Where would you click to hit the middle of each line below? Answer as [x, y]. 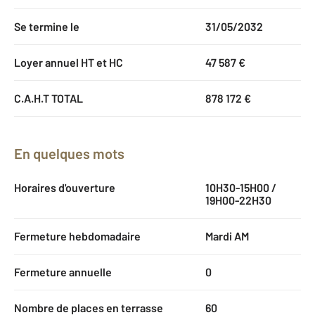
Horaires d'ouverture [65, 187]
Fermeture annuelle [63, 271]
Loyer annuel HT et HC [69, 62]
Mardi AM [227, 236]
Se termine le [47, 26]
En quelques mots [73, 153]
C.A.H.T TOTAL [49, 98]
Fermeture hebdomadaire [77, 236]
